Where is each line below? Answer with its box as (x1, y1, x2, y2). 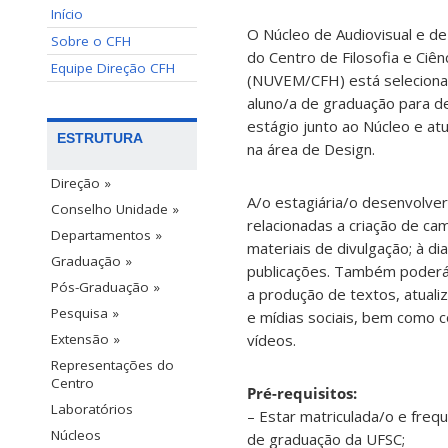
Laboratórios (51, 400, 133, 419)
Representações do (51, 356, 174, 375)
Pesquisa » (51, 304, 119, 323)
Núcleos (51, 426, 101, 445)
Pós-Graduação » (51, 278, 160, 297)
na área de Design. (247, 139, 375, 160)
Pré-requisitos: (247, 383, 357, 404)
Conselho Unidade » (51, 200, 179, 219)
